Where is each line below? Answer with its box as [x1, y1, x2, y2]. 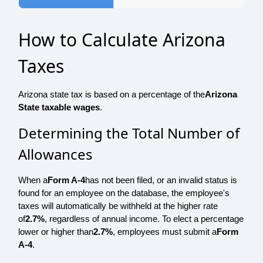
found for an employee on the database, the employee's [18, 188, 230, 198]
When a [18, 175, 48, 186]
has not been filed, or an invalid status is [85, 175, 237, 186]
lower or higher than [18, 227, 93, 237]
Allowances [18, 144, 93, 164]
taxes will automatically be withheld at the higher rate [18, 201, 218, 211]
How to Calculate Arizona [18, 28, 225, 52]
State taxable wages [18, 102, 100, 113]
